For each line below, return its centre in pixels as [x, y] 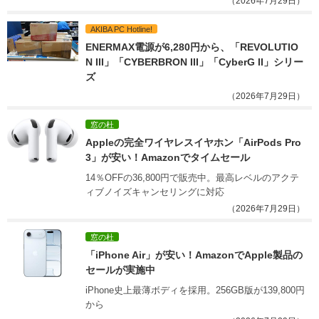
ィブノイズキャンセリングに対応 [155, 192]
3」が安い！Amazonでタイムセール [168, 157]
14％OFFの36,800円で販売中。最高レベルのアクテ [192, 177]
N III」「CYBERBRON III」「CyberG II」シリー [194, 62]
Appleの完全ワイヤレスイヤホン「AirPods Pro [195, 142]
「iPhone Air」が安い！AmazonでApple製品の [194, 255]
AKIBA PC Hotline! [121, 29]
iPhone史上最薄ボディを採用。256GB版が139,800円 [195, 290]
